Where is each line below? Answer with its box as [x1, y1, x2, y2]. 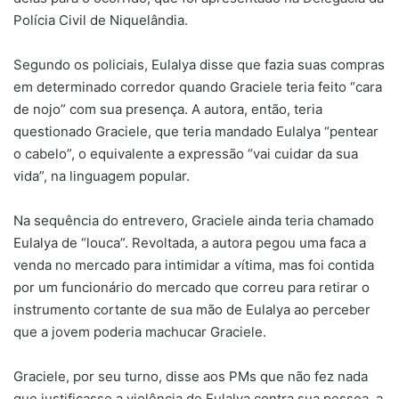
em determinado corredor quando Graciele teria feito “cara [13, 78, 382, 96]
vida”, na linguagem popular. [13, 167, 190, 185]
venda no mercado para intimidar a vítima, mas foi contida [13, 256, 374, 274]
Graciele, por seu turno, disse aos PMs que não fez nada [13, 368, 368, 386]
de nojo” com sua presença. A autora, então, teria [13, 101, 322, 118]
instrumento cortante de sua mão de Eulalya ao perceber [13, 301, 370, 319]
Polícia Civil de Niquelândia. [13, 12, 188, 29]
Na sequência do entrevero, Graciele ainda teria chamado [13, 212, 374, 230]
